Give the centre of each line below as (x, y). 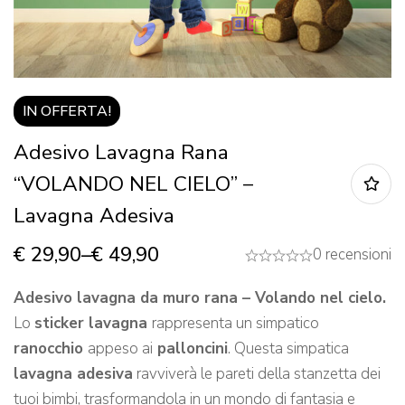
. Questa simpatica (288, 349)
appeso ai (120, 349)
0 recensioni (352, 255)
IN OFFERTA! (67, 112)
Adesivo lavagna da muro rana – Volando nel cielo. (200, 298)
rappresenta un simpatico (235, 324)
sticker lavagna (93, 324)
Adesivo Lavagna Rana (121, 153)
